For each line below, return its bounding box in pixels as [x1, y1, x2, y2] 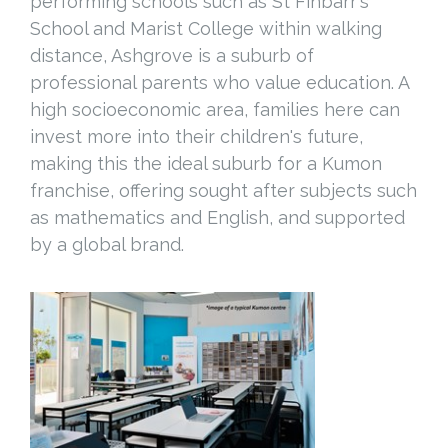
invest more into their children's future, [30, 126, 363, 147]
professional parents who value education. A [30, 72, 409, 93]
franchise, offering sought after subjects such [30, 180, 417, 201]
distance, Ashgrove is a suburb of [30, 45, 314, 66]
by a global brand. [30, 234, 184, 255]
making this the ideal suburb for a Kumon [30, 153, 382, 174]
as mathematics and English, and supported [30, 207, 405, 228]
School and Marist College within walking [30, 18, 382, 39]
